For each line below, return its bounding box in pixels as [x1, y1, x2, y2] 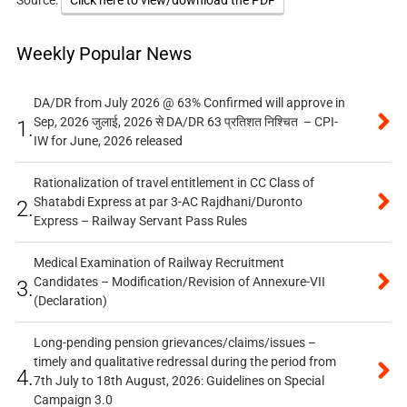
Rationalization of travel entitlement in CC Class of [33, 175, 314, 191]
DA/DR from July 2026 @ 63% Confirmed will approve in [33, 95, 345, 111]
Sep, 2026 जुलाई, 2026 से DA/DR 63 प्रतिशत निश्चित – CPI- [33, 114, 338, 130]
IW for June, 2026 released [33, 134, 183, 149]
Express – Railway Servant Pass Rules [33, 213, 247, 229]
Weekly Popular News [15, 43, 192, 65]
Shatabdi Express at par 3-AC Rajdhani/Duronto [33, 194, 303, 210]
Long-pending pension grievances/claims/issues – [33, 335, 316, 351]
